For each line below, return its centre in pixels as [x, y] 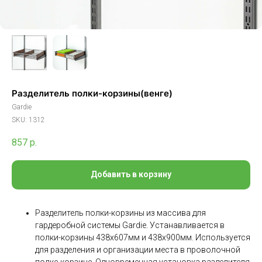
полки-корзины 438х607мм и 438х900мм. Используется [143, 237]
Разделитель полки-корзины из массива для [120, 213]
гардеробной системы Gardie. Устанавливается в [130, 225]
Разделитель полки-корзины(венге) [92, 93]
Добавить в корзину [131, 175]
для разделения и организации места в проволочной [138, 249]
